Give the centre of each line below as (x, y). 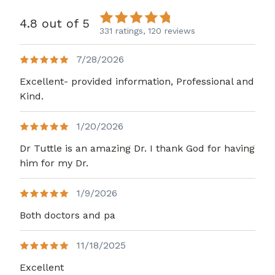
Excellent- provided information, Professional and (137, 82)
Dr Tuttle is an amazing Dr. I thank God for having (137, 149)
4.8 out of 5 (55, 24)
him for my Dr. (54, 163)
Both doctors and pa (68, 215)
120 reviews (172, 31)
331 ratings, (122, 31)
